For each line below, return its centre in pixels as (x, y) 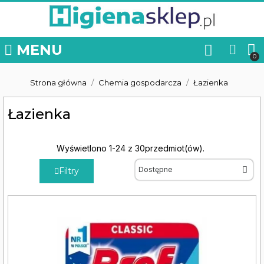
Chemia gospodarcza (140, 82)
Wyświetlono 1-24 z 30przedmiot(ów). (131, 148)
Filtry (69, 171)
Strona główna (58, 82)
